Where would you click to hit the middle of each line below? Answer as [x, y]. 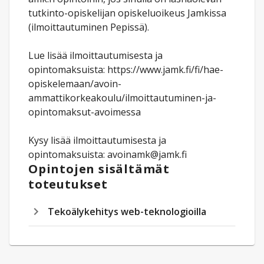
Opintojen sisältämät [99, 169]
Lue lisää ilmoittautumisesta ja [95, 55]
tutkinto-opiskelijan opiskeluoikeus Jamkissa [127, 13]
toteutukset [68, 184]
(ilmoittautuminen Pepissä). [89, 27]
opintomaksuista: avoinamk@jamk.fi [108, 154]
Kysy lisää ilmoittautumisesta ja [97, 140]
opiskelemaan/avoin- [75, 84]
